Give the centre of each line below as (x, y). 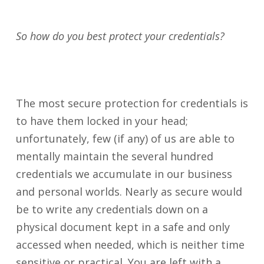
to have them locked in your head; (102, 121)
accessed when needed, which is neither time (130, 245)
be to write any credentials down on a (112, 209)
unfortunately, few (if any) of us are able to (125, 138)
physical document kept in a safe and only (123, 227)
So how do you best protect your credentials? (123, 36)
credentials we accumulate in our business (124, 174)
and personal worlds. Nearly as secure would (129, 192)
